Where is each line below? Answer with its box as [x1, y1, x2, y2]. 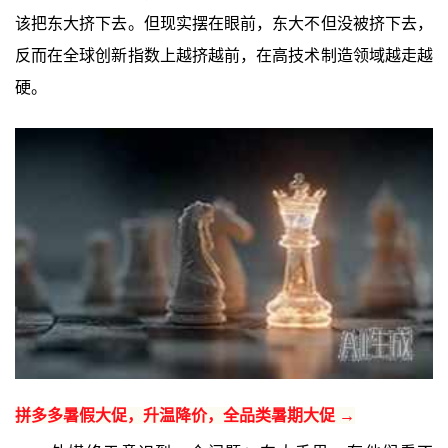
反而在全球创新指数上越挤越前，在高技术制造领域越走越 [14, 46, 434, 64]
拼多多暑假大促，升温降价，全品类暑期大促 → [14, 406, 355, 424]
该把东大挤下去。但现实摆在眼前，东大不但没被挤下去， [14, 14, 434, 32]
